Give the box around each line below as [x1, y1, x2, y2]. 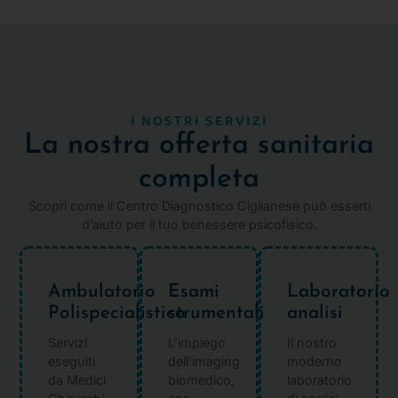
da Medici [48, 372, 107, 388]
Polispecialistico [48, 304, 187, 323]
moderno [286, 354, 342, 370]
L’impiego [167, 335, 226, 351]
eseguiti [48, 354, 96, 370]
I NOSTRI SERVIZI [130, 109, 268, 132]
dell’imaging [167, 354, 240, 370]
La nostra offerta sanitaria [24, 131, 374, 160]
